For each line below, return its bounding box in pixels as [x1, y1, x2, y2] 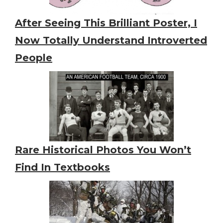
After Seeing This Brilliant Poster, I [15, 17, 197, 29]
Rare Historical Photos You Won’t [15, 144, 191, 156]
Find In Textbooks [15, 161, 110, 173]
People [15, 52, 52, 64]
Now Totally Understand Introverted [15, 34, 207, 46]
